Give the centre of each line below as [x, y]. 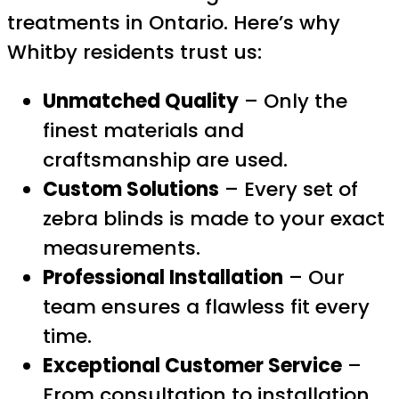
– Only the [293, 102]
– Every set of [289, 190]
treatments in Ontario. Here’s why [174, 23]
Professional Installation [163, 278]
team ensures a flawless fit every [206, 307]
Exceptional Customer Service [192, 366]
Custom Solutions [131, 190]
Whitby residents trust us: [134, 53]
